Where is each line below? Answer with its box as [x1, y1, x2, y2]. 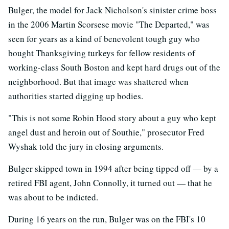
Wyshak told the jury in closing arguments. [8, 140, 164, 152]
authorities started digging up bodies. [8, 89, 143, 102]
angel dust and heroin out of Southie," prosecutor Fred [8, 126, 204, 138]
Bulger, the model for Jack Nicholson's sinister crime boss [8, 4, 217, 16]
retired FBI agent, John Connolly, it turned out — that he [8, 176, 212, 189]
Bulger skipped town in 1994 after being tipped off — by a [8, 162, 218, 174]
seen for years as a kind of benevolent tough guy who [8, 32, 200, 44]
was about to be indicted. [8, 191, 98, 203]
